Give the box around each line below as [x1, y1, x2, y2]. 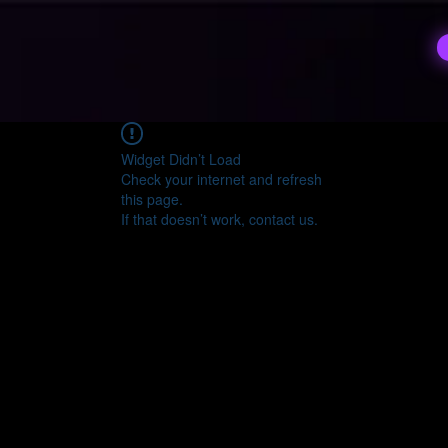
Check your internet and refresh [121, 169, 322, 189]
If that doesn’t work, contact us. [121, 209, 318, 229]
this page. [121, 189, 183, 209]
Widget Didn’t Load [121, 149, 241, 169]
